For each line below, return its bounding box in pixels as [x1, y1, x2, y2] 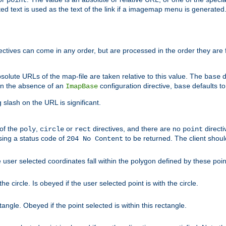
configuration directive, [98, 82, 174, 90]
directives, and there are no [91, 125, 183, 133]
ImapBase [66, 82, 98, 91]
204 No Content [67, 135, 123, 143]
